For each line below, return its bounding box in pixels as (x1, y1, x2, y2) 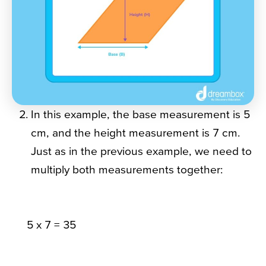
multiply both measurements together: (31, 163, 229, 176)
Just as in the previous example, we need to (31, 144, 252, 158)
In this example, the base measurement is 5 (31, 107, 250, 121)
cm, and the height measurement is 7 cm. (31, 126, 240, 140)
